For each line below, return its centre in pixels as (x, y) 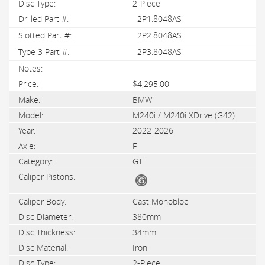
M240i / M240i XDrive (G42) (184, 115)
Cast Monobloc (160, 201)
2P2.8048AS (159, 35)
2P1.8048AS (159, 19)
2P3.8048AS (159, 52)
